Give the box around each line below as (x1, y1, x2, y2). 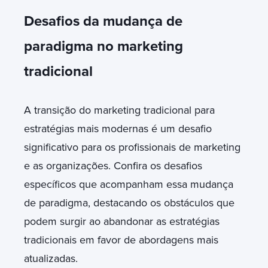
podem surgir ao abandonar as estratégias (24, 214, 220, 228)
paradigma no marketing (24, 37, 183, 55)
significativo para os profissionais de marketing (24, 140, 240, 154)
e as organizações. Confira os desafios (24, 159, 202, 172)
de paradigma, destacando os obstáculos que (24, 196, 234, 209)
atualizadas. (24, 251, 78, 265)
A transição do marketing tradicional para (24, 103, 215, 117)
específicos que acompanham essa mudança (24, 177, 233, 191)
